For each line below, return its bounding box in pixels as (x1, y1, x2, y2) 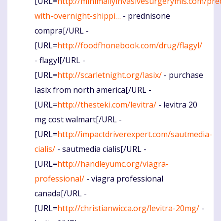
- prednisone (121, 10, 170, 22)
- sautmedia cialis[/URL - (55, 144, 147, 155)
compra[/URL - (35, 25, 89, 37)
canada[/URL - (35, 188, 87, 199)
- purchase (162, 70, 203, 81)
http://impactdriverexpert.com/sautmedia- (57, 129, 212, 140)
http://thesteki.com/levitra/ (57, 99, 156, 110)
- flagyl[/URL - (35, 55, 85, 66)
